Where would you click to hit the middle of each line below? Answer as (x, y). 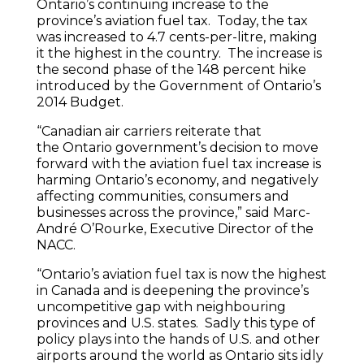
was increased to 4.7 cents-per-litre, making (177, 37)
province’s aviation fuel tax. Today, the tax (172, 21)
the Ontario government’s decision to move (177, 148)
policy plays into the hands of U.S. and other (178, 340)
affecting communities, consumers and (162, 197)
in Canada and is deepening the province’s (172, 291)
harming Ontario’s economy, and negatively (177, 180)
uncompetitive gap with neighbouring (161, 307)
